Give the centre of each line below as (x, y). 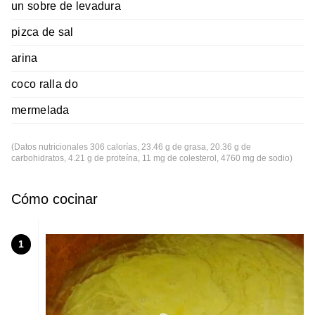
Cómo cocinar (54, 199)
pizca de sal (43, 32)
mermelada (40, 110)
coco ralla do (45, 84)
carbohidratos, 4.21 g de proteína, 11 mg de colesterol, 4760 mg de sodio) (152, 159)
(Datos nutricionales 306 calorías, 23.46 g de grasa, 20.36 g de (131, 147)
